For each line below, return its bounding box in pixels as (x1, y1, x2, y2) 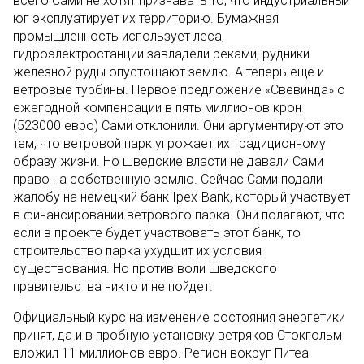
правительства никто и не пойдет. (13, 279, 213, 294)
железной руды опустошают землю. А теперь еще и (13, 64, 324, 80)
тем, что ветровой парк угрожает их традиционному (13, 136, 326, 151)
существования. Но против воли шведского (13, 261, 277, 276)
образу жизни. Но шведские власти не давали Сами (13, 154, 323, 169)
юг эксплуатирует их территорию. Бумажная (13, 11, 279, 26)
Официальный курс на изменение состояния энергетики (13, 310, 345, 325)
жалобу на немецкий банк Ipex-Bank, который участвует (13, 189, 350, 205)
